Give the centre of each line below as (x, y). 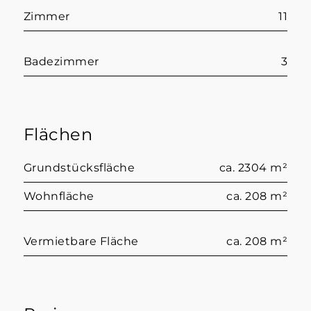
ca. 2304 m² (253, 167)
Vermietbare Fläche (81, 241)
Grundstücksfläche (79, 167)
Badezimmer (61, 61)
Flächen (58, 134)
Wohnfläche (59, 196)
